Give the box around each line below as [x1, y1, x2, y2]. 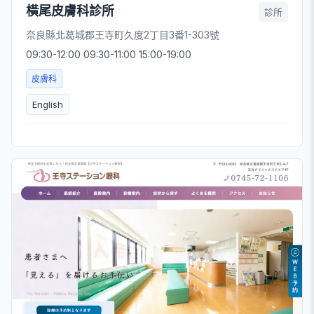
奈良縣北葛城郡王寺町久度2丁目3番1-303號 [26, 29, 219, 41]
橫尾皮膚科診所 [26, 4, 114, 18]
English [32, 99, 63, 110]
